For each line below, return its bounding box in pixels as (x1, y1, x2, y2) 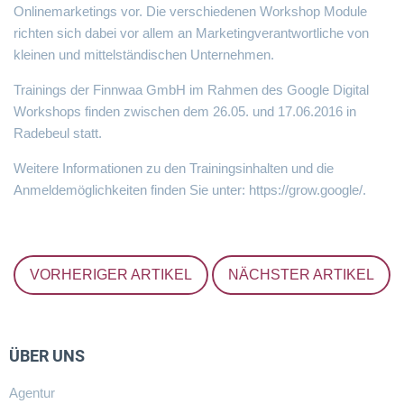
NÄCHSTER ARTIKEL (228, 267, 374, 282)
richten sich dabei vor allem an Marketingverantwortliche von (14, 25, 369, 41)
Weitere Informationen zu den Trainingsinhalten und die (14, 161, 334, 176)
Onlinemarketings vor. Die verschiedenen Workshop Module (14, 4, 367, 19)
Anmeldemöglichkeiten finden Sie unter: (14, 182, 249, 197)
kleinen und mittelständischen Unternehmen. (14, 47, 274, 62)
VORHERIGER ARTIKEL (30, 267, 192, 282)
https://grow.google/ (249, 182, 363, 197)
